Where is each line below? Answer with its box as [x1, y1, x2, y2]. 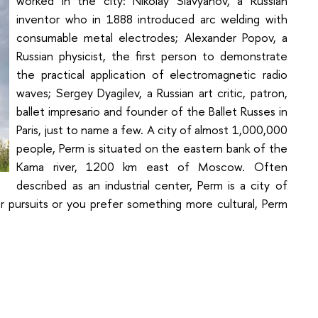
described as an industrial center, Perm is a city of [16, 176, 287, 193]
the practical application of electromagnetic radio [16, 65, 287, 82]
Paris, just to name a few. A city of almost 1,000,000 [16, 121, 287, 138]
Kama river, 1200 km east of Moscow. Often [16, 158, 287, 175]
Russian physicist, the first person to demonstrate [16, 47, 287, 64]
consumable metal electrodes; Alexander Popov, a [16, 28, 287, 45]
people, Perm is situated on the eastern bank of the [16, 139, 287, 156]
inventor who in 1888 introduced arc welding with [16, 10, 287, 27]
